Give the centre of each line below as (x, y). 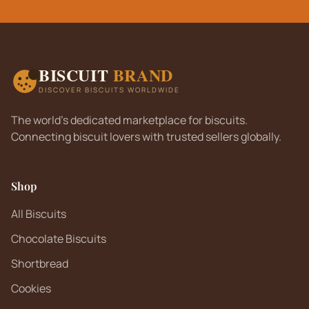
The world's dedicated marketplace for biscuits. (129, 120)
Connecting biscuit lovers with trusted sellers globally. (146, 137)
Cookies (31, 288)
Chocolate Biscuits (59, 239)
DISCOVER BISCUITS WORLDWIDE (109, 90)
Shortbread (40, 263)
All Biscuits (39, 214)
